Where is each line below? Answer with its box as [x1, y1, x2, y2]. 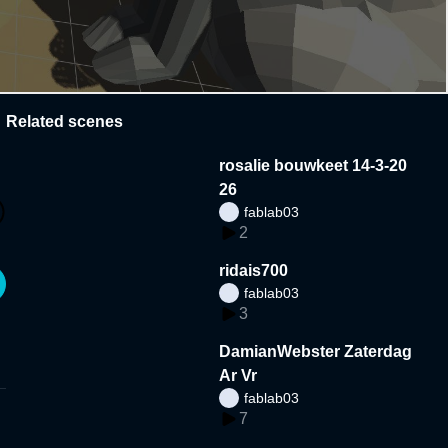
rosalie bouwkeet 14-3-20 [219, 156, 408, 174]
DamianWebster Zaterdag [219, 342, 413, 360]
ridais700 [219, 261, 289, 279]
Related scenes [6, 112, 123, 130]
